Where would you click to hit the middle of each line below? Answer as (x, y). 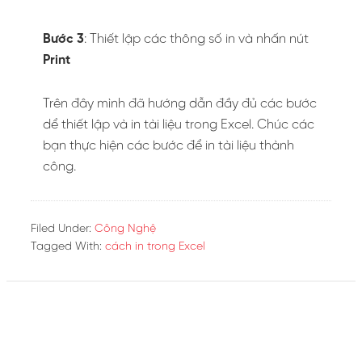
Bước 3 (63, 39)
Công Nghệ (125, 229)
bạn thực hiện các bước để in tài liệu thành (168, 146)
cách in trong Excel (155, 247)
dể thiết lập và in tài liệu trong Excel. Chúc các (179, 125)
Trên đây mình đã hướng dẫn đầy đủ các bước (180, 104)
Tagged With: (68, 247)
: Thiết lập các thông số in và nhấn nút (196, 39)
